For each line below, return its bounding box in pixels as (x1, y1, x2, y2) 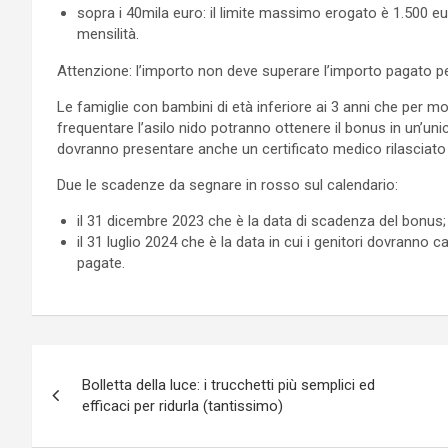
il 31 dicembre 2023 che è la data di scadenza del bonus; (77, 211, 446, 230)
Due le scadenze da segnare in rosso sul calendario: (57, 175, 398, 194)
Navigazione (31, 344, 206, 383)
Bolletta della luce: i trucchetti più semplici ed (82, 375, 375, 394)
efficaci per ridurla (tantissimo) (82, 396, 283, 415)
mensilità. (77, 24, 139, 43)
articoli (31, 385, 131, 424)
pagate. (77, 253, 125, 272)
